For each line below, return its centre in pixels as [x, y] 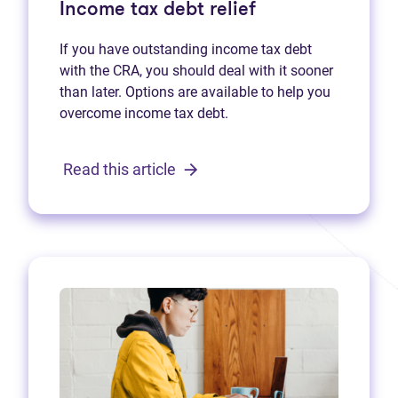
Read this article [121, 169]
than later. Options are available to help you [195, 92]
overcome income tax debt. [144, 114]
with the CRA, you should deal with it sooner [196, 71]
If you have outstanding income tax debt [186, 50]
